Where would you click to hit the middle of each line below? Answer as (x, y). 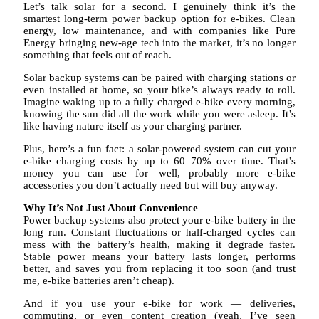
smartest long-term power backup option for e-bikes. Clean (159, 19)
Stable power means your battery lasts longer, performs (159, 257)
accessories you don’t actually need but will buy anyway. (151, 185)
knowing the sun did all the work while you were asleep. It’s (159, 114)
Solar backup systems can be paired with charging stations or (159, 78)
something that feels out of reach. (98, 55)
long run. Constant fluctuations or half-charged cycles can (159, 232)
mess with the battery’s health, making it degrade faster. (159, 245)
